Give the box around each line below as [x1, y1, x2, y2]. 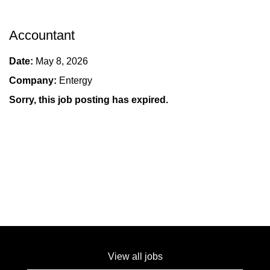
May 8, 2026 [36, 56, 88, 66]
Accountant [9, 28, 75, 43]
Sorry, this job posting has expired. [9, 95, 168, 105]
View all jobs [107, 251, 163, 262]
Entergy [59, 75, 92, 86]
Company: [9, 75, 59, 86]
